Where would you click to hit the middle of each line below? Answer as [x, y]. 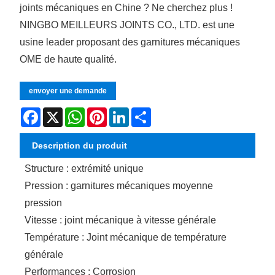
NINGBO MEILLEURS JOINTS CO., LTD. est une [127, 25]
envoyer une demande [68, 91]
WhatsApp [105, 112]
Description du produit [80, 145]
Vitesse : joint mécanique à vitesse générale [121, 220]
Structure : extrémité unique [84, 168]
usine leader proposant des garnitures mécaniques [130, 42]
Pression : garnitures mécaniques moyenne [119, 185]
